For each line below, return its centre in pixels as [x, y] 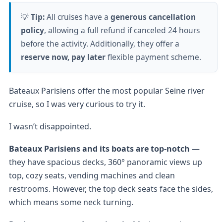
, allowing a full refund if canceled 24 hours [122, 30]
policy [32, 30]
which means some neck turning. [71, 202]
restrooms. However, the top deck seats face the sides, [111, 189]
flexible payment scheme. [154, 57]
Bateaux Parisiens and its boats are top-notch [100, 148]
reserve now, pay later [64, 57]
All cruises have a [78, 17]
